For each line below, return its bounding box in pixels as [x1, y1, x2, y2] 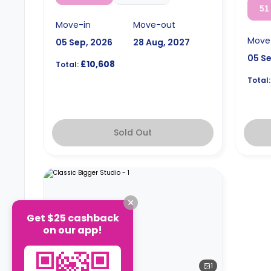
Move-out [132, 18, 175, 31]
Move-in [56, 18, 91, 31]
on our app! [43, 223, 102, 237]
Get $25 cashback [26, 211, 119, 225]
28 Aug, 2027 [132, 36, 190, 48]
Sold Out [114, 126, 152, 139]
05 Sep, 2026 [56, 36, 113, 48]
